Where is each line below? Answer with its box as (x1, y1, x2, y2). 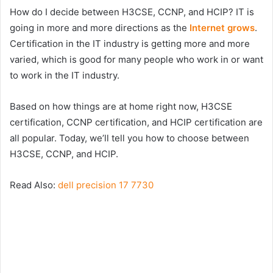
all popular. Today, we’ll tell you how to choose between (10, 132, 249, 144)
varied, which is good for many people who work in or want (10, 54, 263, 66)
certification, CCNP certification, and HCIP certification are (10, 116, 263, 129)
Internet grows (190, 22, 255, 34)
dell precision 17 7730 (58, 179, 154, 191)
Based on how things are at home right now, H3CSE (10, 101, 232, 113)
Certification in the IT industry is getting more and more (10, 38, 250, 50)
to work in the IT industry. (10, 69, 122, 82)
